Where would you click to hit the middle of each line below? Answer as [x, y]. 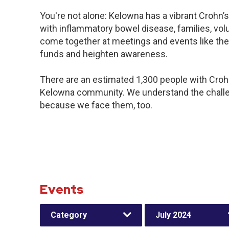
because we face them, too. [96, 105]
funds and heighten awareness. [104, 54]
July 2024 [173, 215]
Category [69, 215]
